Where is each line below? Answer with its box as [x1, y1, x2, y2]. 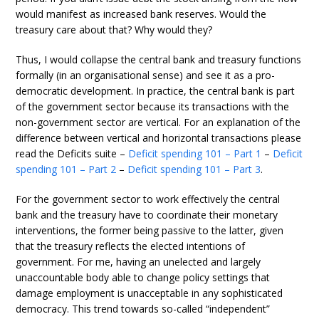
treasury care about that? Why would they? [16, 23, 213, 36]
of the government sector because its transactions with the [16, 100, 290, 113]
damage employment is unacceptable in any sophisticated [16, 286, 283, 300]
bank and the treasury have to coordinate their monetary [16, 208, 278, 221]
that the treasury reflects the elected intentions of [16, 239, 246, 253]
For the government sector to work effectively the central [16, 192, 281, 206]
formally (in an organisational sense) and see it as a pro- [16, 68, 276, 82]
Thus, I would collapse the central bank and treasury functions [16, 53, 302, 66]
